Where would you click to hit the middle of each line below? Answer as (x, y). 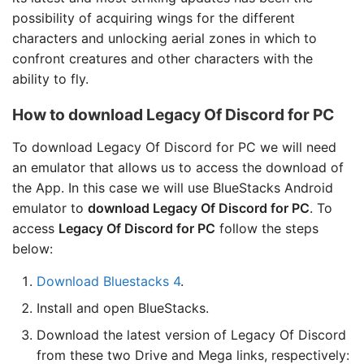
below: (32, 248)
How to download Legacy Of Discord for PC (173, 114)
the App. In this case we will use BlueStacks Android (173, 187)
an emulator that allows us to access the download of (178, 167)
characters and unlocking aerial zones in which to (165, 38)
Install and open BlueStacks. (123, 308)
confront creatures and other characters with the (162, 58)
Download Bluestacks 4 (108, 281)
